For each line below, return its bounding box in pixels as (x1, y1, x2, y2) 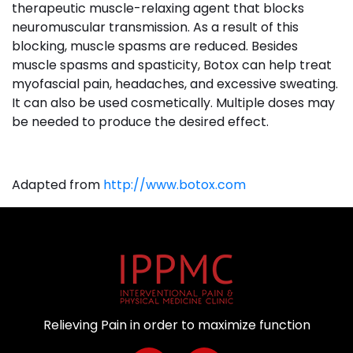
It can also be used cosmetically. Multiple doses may (12, 94, 335, 113)
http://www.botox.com (100, 176, 246, 195)
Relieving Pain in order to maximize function (43, 316, 310, 335)
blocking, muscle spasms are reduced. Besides (12, 37, 298, 56)
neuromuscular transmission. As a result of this (12, 18, 299, 37)
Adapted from (12, 176, 100, 195)
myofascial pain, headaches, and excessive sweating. (12, 75, 338, 94)
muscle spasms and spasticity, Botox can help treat (12, 56, 332, 75)
